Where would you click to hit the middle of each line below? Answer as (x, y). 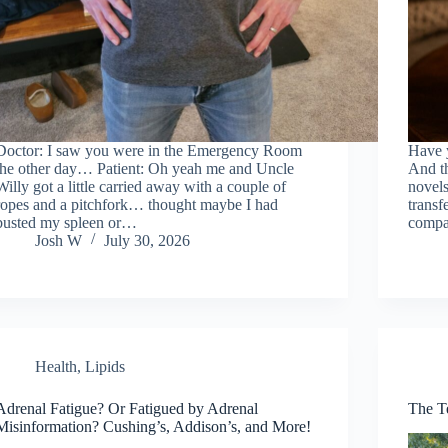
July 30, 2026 (147, 240)
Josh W (59, 240)
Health (56, 366)
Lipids (105, 366)
